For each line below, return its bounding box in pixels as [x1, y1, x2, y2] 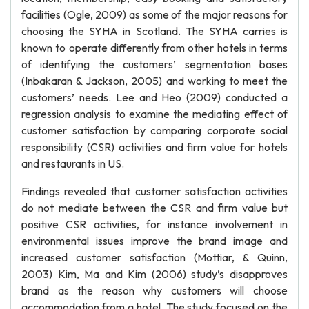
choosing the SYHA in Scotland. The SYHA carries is [21, 24, 288, 38]
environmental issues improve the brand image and [21, 234, 288, 248]
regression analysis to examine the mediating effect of [21, 107, 288, 121]
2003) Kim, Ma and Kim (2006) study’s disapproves [21, 267, 288, 281]
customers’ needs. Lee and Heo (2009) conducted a [21, 90, 288, 104]
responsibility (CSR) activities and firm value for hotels [21, 140, 288, 154]
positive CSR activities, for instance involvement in [21, 217, 288, 231]
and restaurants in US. [21, 157, 124, 170]
